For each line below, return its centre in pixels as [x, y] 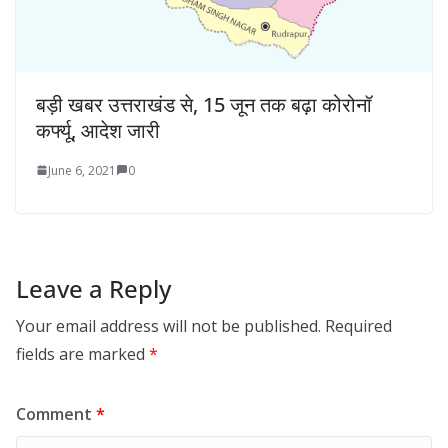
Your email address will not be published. [168, 325]
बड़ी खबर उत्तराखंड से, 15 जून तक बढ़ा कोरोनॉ [204, 104]
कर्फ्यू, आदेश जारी [98, 130]
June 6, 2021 [82, 170]
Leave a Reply [93, 288]
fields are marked [82, 353]
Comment [56, 413]
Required [358, 325]
